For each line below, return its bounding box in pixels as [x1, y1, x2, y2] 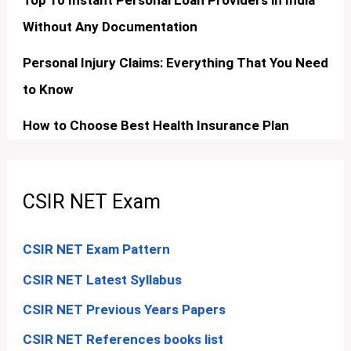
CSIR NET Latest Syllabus [23, 271, 183, 288]
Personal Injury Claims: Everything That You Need [23, 55, 329, 71]
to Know [23, 81, 74, 98]
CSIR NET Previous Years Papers [23, 301, 226, 317]
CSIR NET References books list [23, 331, 224, 347]
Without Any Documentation [23, 19, 198, 35]
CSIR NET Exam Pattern [23, 241, 171, 258]
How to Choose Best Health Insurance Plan [23, 118, 290, 134]
